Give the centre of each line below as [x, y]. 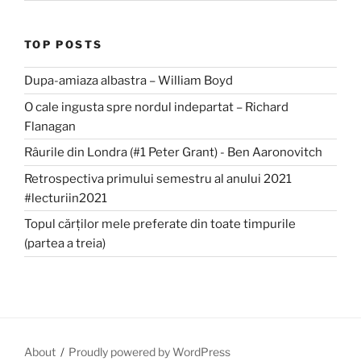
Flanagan [50, 126]
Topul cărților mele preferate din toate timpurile [160, 224]
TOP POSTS [64, 44]
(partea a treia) [65, 244]
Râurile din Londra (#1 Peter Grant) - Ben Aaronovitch [173, 153]
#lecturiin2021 [66, 198]
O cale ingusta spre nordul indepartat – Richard [156, 107]
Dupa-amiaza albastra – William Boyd [129, 81]
